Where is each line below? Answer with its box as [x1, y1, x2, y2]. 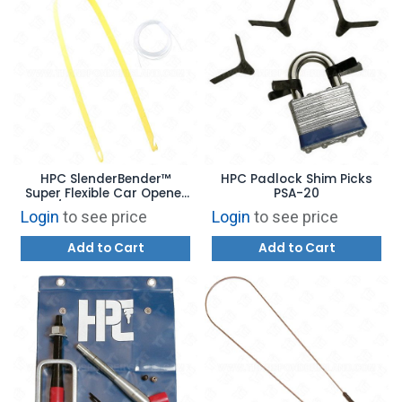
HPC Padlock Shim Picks [221, 170, 372, 188]
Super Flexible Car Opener [24, 184, 187, 202]
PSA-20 [274, 184, 319, 202]
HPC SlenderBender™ [39, 170, 171, 188]
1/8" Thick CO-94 [51, 198, 160, 216]
